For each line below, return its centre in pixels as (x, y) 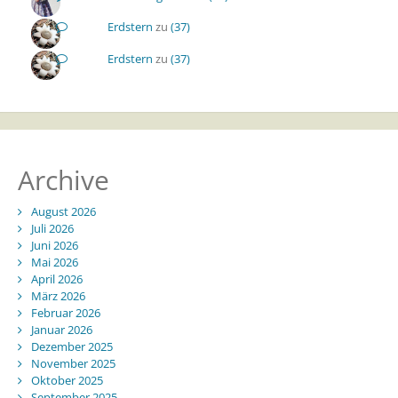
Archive (63, 180)
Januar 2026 (61, 330)
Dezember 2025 (72, 347)
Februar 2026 (65, 313)
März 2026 (58, 296)
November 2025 (73, 364)
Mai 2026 (54, 263)
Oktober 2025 (67, 381)
